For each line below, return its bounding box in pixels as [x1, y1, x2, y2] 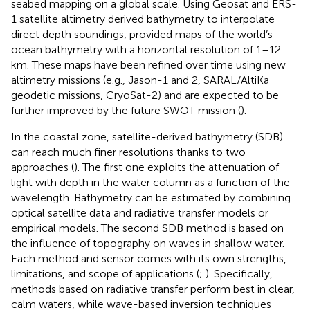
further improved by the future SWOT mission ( [11, 103, 241, 117]
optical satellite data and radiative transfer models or [11, 206, 268, 219]
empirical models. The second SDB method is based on [11, 221, 284, 235]
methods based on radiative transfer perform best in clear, [11, 282, 295, 295]
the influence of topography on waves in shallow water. [11, 236, 284, 250]
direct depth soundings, [11, 27, 129, 41]
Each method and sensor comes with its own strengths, [11, 251, 286, 265]
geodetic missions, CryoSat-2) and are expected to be [11, 88, 279, 102]
